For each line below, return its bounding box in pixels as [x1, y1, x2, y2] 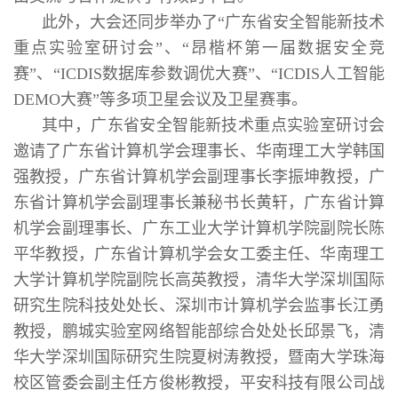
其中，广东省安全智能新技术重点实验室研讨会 [42, 115, 385, 134]
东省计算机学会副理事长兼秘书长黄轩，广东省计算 [13, 193, 385, 211]
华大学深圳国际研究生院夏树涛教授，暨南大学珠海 [13, 347, 385, 366]
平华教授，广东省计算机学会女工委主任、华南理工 [13, 244, 385, 263]
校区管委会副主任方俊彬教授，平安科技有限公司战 [13, 373, 385, 392]
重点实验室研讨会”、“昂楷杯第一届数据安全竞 [13, 38, 385, 57]
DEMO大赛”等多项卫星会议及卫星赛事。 [13, 90, 307, 108]
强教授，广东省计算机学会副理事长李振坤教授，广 [13, 167, 385, 186]
